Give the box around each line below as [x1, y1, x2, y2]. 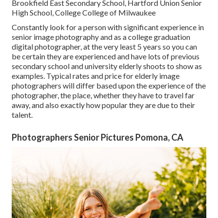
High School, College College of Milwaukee [12, 8, 156, 18]
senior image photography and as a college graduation [12, 32, 190, 42]
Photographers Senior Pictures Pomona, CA [12, 132, 183, 143]
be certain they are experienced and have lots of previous [12, 52, 200, 61]
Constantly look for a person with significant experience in [12, 22, 204, 32]
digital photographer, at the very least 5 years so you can [12, 42, 197, 52]
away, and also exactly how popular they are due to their [12, 100, 195, 110]
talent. [12, 110, 33, 120]
